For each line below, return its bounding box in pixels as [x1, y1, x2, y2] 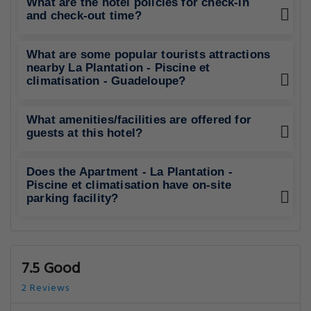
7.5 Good [22, 257, 81, 281]
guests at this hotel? [26, 126, 143, 140]
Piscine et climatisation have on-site [26, 178, 232, 192]
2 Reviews [22, 280, 69, 296]
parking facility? [26, 192, 119, 205]
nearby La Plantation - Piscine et [26, 61, 210, 74]
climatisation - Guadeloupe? [26, 74, 186, 87]
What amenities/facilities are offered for [26, 113, 252, 126]
